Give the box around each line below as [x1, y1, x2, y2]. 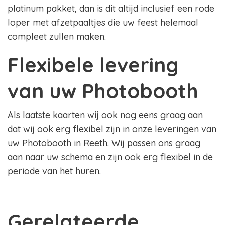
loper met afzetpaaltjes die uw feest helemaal [8, 17, 198, 29]
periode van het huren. [8, 165, 103, 177]
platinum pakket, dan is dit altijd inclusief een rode [8, 3, 214, 15]
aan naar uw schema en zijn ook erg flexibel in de [8, 151, 213, 163]
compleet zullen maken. [8, 31, 108, 43]
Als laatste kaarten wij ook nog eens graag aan [8, 109, 203, 121]
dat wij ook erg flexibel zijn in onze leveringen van [8, 123, 216, 135]
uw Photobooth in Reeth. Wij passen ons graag [8, 137, 200, 149]
